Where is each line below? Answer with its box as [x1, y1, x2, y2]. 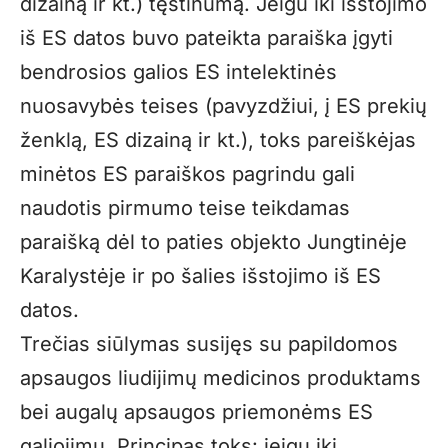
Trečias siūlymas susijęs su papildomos [20, 331, 398, 356]
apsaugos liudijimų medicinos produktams [20, 365, 421, 390]
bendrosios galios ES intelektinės [20, 59, 337, 84]
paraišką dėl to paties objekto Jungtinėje [20, 229, 407, 254]
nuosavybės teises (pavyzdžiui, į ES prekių [20, 93, 427, 118]
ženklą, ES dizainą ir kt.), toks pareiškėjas [20, 127, 416, 152]
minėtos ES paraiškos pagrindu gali [20, 161, 355, 186]
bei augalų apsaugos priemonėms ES [20, 399, 373, 424]
